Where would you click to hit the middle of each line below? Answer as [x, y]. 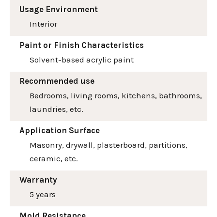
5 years [43, 194]
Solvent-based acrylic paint [82, 59]
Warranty [38, 179]
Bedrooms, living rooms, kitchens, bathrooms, [116, 95]
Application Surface [60, 130]
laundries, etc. [56, 109]
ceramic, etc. [54, 158]
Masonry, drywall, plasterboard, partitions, [108, 145]
